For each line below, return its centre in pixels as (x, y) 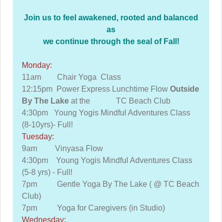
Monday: (37, 65)
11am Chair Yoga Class (71, 77)
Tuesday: (38, 137)
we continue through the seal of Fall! (111, 41)
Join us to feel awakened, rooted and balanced (111, 18)
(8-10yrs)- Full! (47, 125)
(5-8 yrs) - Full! (47, 172)
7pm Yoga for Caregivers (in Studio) (93, 208)
